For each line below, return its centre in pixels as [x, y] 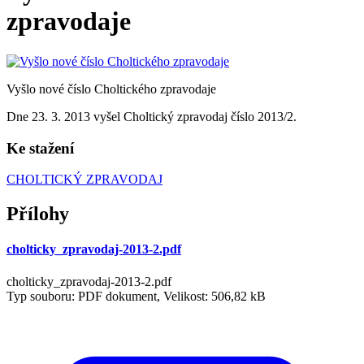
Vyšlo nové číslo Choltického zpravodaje [111, 89]
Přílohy [38, 214]
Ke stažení [40, 148]
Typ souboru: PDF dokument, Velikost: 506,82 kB [136, 296]
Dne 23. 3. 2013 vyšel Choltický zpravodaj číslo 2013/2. [152, 116]
